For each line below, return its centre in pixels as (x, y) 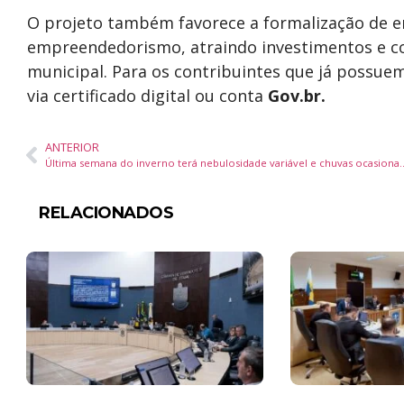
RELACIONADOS (106, 213)
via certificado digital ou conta (147, 96)
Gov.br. (297, 96)
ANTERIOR (72, 147)
